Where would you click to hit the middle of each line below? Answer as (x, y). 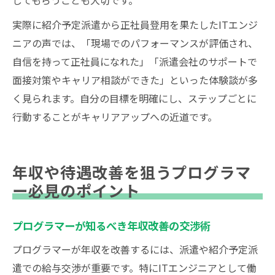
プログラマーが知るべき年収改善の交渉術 (111, 226)
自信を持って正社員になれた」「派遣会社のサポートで (135, 61)
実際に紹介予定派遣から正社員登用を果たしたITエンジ (135, 25)
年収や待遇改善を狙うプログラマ (132, 172)
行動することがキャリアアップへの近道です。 (115, 117)
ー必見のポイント (76, 190)
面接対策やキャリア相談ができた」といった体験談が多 (135, 80)
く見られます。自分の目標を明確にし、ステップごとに (134, 98)
